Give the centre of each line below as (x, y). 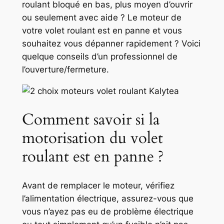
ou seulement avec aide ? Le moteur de (101, 18)
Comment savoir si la (90, 119)
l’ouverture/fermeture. (65, 70)
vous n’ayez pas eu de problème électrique (107, 211)
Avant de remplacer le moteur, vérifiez (98, 185)
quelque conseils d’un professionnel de (99, 57)
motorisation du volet (92, 138)
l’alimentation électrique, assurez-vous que (107, 198)
